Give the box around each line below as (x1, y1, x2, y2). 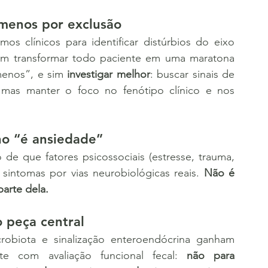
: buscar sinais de (150, 68, 235, 81)
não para (186, 249, 235, 262)
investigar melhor (67, 68, 150, 81)
